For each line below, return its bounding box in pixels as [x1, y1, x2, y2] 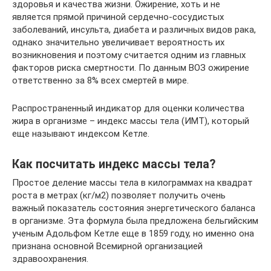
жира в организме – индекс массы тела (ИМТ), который [12, 116, 249, 126]
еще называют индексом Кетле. [12, 128, 149, 139]
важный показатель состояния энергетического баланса [12, 203, 255, 214]
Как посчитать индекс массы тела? [12, 157, 215, 172]
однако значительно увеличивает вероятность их [12, 37, 224, 48]
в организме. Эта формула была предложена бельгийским [12, 215, 258, 226]
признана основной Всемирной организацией [12, 241, 203, 252]
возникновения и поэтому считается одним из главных [12, 50, 246, 60]
